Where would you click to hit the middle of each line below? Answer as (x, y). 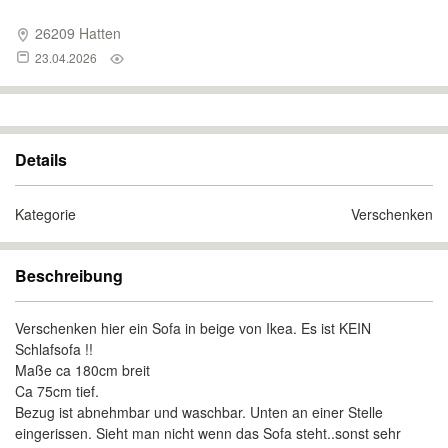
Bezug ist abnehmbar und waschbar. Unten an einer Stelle (199, 412)
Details (41, 159)
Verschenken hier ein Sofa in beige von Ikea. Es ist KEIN (193, 328)
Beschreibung (69, 275)
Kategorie (45, 214)
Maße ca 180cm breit (82, 370)
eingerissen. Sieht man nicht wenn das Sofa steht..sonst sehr (208, 433)
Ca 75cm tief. (57, 391)
